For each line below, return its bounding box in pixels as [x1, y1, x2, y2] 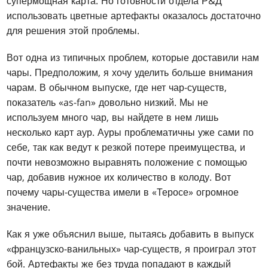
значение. [7, 200, 51, 214]
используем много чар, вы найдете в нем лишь [7, 111, 219, 124]
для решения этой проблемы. [7, 24, 140, 38]
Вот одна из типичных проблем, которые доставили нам [7, 51, 260, 65]
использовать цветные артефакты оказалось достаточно [7, 9, 261, 23]
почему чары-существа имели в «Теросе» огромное [7, 185, 239, 199]
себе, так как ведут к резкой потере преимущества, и [7, 141, 246, 154]
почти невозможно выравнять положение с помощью [7, 156, 248, 169]
